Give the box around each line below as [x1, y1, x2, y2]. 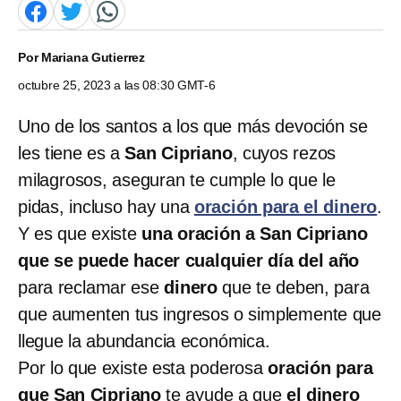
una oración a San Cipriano [141, 223, 368, 243]
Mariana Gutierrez [40, 49, 146, 64]
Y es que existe [18, 223, 142, 243]
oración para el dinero [193, 196, 378, 217]
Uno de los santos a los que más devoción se [18, 115, 368, 136]
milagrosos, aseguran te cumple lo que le [18, 169, 336, 190]
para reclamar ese [18, 277, 165, 297]
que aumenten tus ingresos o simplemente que [18, 303, 381, 324]
